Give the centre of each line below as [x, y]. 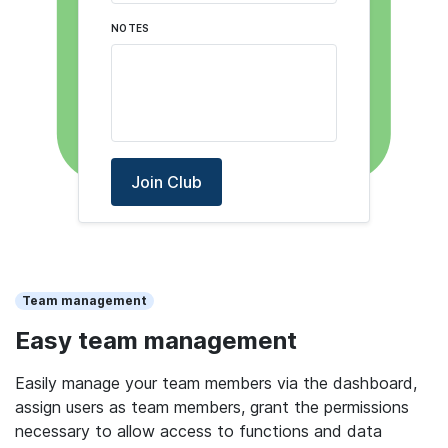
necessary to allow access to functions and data [198, 430]
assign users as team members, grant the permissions [212, 406]
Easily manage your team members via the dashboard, [216, 382]
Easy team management [156, 340]
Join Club [166, 181]
